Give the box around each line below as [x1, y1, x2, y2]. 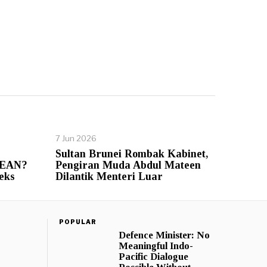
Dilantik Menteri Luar [55, 170, 163, 182]
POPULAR [58, 218, 97, 225]
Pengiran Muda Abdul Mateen [55, 159, 201, 171]
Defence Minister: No [118, 229, 210, 241]
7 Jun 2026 [55, 133, 97, 143]
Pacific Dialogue [118, 250, 188, 262]
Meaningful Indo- [118, 240, 193, 252]
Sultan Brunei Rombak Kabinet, [55, 147, 208, 160]
